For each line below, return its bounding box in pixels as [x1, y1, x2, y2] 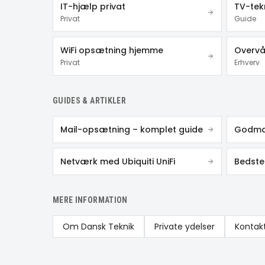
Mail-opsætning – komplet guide [60, 124, 203, 135]
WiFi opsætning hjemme [60, 44, 163, 56]
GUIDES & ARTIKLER [53, 96, 126, 105]
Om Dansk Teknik [63, 221, 134, 232]
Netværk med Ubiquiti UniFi [60, 156, 175, 167]
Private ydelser [154, 221, 215, 232]
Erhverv [234, 57, 260, 67]
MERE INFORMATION [53, 195, 128, 205]
